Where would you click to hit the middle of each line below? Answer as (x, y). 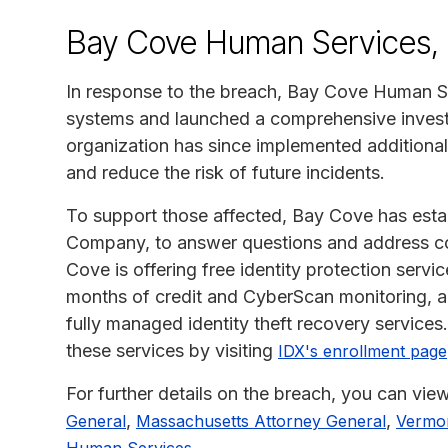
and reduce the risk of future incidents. (225, 172)
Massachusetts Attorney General (261, 420)
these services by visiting (172, 350)
